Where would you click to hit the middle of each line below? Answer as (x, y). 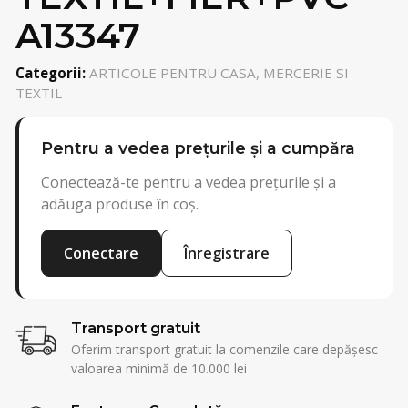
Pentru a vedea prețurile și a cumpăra (198, 148)
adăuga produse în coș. (120, 204)
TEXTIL (39, 93)
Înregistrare (227, 253)
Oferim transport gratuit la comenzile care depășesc (224, 349)
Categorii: (51, 73)
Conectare (101, 253)
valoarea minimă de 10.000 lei (158, 368)
